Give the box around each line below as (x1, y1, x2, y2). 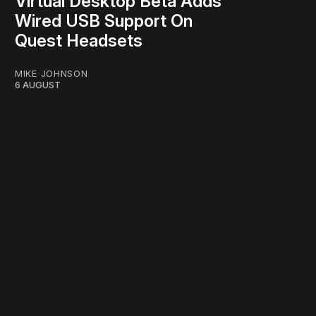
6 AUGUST (15, 79, 61, 91)
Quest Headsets (15, 30, 142, 51)
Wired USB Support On (15, 11, 193, 32)
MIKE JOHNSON (15, 68, 88, 80)
